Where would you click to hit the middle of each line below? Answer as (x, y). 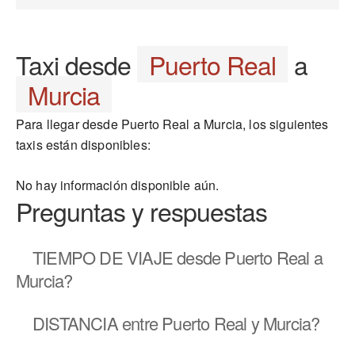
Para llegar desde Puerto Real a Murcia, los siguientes (172, 124)
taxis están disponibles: (83, 145)
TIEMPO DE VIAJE (103, 257)
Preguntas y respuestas (141, 211)
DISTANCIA (75, 323)
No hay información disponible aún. (118, 185)
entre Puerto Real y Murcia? (219, 323)
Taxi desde (76, 64)
